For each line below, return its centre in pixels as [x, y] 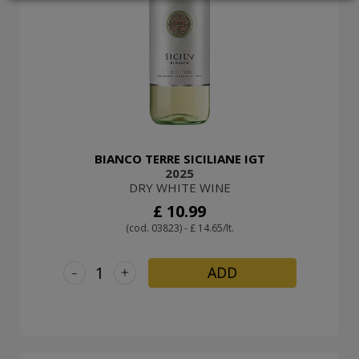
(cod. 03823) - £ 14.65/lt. [179, 228]
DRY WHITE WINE [179, 187]
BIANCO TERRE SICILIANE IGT [179, 158]
